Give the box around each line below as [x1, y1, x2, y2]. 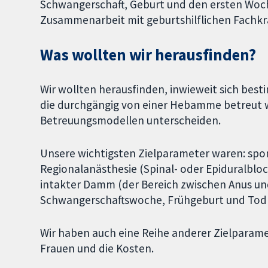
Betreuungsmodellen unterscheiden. [40, 113, 221, 128]
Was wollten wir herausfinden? [40, 45, 257, 65]
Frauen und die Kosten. [40, 240, 154, 255]
